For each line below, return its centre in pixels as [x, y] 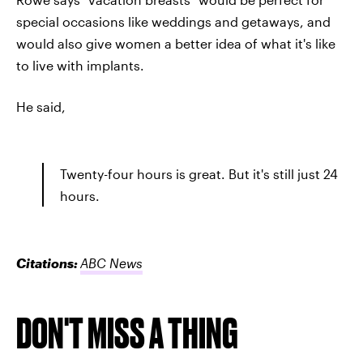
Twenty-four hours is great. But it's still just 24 [199, 174]
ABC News [111, 263]
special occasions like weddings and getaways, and [173, 21]
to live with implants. [80, 65]
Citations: [48, 263]
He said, [41, 107]
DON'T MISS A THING [127, 333]
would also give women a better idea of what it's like [176, 43]
